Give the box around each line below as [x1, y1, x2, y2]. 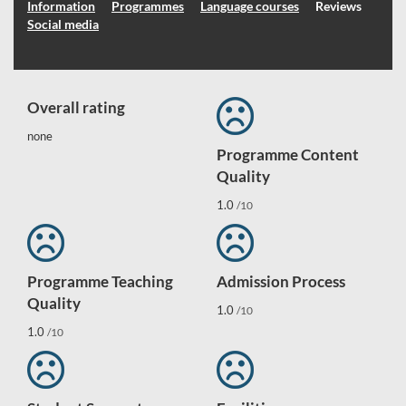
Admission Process [217, 272, 345, 291]
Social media [27, 16, 99, 32]
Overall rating [27, 98, 125, 117]
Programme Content [217, 145, 359, 164]
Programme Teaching [27, 272, 173, 291]
